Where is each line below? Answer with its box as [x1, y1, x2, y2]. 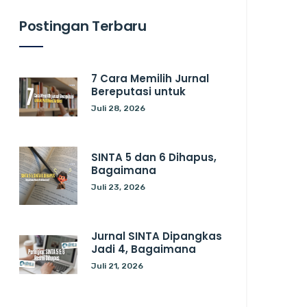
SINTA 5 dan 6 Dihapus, [91, 150, 217, 164]
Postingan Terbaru [19, 16, 147, 36]
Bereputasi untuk [91, 84, 186, 99]
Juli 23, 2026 [91, 182, 145, 192]
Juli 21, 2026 [91, 261, 143, 271]
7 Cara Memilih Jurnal [91, 71, 209, 86]
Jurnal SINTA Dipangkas [91, 229, 222, 243]
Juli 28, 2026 [91, 103, 145, 113]
